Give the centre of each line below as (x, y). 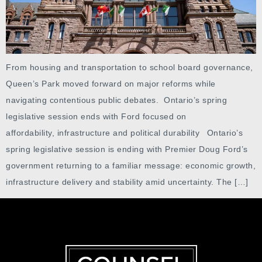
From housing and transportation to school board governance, (130, 67)
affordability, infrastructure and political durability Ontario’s (124, 132)
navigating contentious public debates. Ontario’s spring (116, 100)
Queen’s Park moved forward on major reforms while (111, 83)
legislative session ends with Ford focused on (96, 116)
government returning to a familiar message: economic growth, (131, 165)
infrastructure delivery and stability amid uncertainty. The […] (127, 182)
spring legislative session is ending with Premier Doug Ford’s (127, 149)
